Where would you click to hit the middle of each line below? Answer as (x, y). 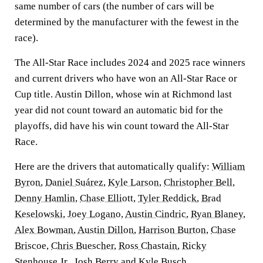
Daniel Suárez (74, 182)
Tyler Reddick (167, 198)
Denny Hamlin (45, 198)
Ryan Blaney (217, 214)
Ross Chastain (148, 246)
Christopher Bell (198, 182)
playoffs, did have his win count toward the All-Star (122, 126)
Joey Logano (94, 214)
